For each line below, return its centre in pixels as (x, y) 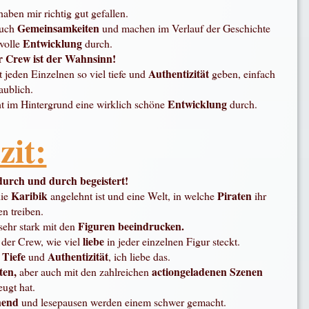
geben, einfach (244, 74)
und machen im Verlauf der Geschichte (187, 28)
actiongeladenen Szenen (207, 272)
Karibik (31, 196)
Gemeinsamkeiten (60, 28)
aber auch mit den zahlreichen (84, 272)
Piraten (236, 196)
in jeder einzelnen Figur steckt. (176, 241)
